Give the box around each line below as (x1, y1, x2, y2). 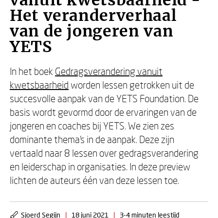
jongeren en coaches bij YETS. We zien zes (10, 120, 174, 131)
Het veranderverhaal (10, 6, 177, 25)
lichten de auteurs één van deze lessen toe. (10, 174, 179, 186)
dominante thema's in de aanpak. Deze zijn (10, 133, 174, 145)
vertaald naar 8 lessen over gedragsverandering (10, 147, 199, 159)
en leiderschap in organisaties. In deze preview (10, 161, 190, 172)
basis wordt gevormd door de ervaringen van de (10, 106, 197, 118)
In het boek (10, 65, 55, 77)
